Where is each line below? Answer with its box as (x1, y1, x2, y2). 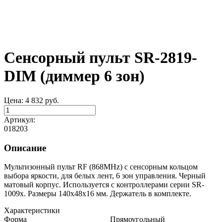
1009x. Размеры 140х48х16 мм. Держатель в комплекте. (4, 189, 191, 198)
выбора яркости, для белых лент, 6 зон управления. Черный (4, 171, 206, 180)
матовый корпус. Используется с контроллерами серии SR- (4, 180, 204, 189)
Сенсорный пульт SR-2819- (4, 49, 197, 67)
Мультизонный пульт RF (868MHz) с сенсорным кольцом (4, 163, 198, 171)
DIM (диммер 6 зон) (4, 67, 145, 85)
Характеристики (4, 206, 60, 215)
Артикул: (4, 115, 35, 124)
